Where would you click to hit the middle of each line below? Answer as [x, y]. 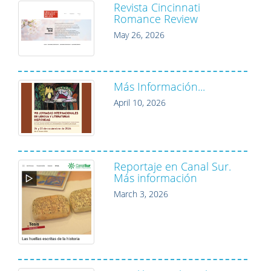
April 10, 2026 [140, 103]
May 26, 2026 [139, 34]
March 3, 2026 [141, 194]
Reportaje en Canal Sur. [172, 166]
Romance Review [156, 18]
